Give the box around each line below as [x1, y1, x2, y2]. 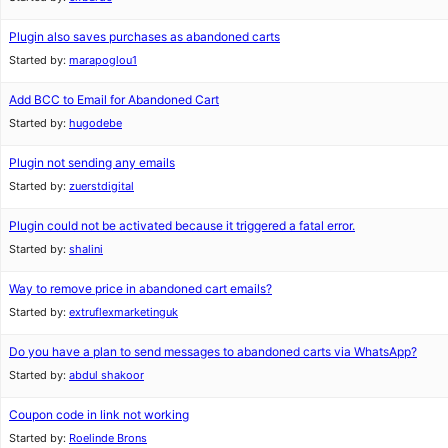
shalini [69, 242, 103, 256]
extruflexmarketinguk [69, 305, 178, 319]
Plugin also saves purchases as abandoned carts [9, 29, 280, 44]
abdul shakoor [69, 368, 144, 382]
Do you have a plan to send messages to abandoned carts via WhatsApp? [9, 344, 417, 359]
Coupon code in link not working [9, 407, 189, 422]
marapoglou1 [69, 53, 137, 67]
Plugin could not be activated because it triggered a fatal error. [9, 218, 355, 233]
